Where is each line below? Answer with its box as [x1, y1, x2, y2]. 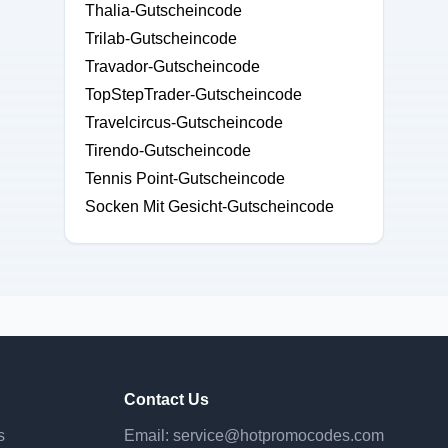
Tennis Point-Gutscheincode [85, 170, 285, 187]
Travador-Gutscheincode [85, 58, 260, 75]
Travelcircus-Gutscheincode [85, 114, 283, 131]
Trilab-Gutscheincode [85, 30, 237, 47]
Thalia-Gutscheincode [85, 2, 242, 19]
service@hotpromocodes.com [173, 427, 384, 444]
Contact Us [124, 391, 209, 408]
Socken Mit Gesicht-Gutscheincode [85, 198, 334, 215]
